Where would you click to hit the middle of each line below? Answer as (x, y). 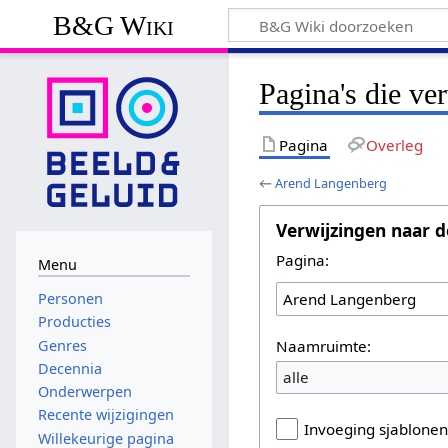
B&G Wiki (114, 25)
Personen (70, 299)
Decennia (69, 368)
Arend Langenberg (331, 182)
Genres (62, 345)
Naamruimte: (324, 345)
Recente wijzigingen (105, 415)
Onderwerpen (84, 392)
